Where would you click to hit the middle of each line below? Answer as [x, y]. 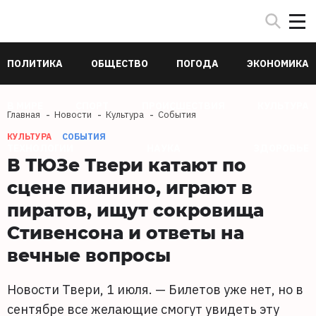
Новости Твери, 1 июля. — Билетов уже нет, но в [155, 290]
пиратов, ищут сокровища [135, 209]
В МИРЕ [25, 106]
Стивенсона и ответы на [126, 232]
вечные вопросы [89, 255]
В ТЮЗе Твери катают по [127, 164]
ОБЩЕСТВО [120, 63]
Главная [24, 115]
